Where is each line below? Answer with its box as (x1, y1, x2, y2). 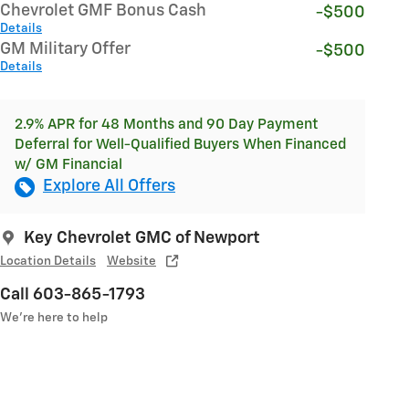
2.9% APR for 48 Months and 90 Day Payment (15, 118, 319, 132)
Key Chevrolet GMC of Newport (24, 230, 260, 247)
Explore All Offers (43, 178, 175, 195)
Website (107, 255, 156, 268)
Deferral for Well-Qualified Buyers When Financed (15, 138, 346, 152)
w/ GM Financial (15, 158, 122, 173)
